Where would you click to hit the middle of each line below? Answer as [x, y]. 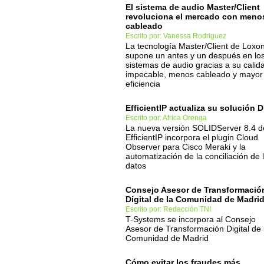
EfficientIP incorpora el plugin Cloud [192, 137]
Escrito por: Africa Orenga [166, 118]
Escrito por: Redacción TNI [168, 209]
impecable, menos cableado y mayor [194, 74]
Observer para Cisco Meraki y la [186, 147]
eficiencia [143, 84]
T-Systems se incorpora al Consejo [191, 219]
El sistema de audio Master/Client [193, 7]
